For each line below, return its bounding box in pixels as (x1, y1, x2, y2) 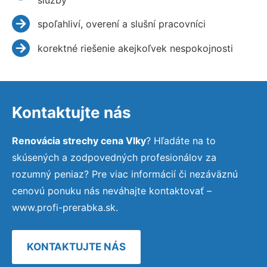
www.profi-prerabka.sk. (12, 201, 118, 213)
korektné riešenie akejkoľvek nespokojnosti (37, 42, 233, 54)
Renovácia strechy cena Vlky (12, 134, 146, 147)
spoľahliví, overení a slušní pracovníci (37, 17, 206, 30)
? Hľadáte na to (146, 134, 216, 147)
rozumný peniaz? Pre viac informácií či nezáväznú (12, 167, 238, 180)
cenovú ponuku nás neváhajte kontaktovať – (12, 184, 212, 197)
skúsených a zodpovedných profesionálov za (12, 151, 216, 163)
